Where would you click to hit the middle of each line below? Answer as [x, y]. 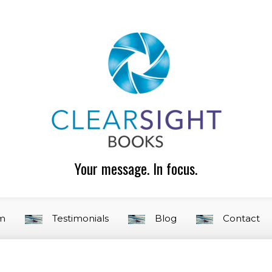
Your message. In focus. [136, 168]
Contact [242, 218]
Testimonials [80, 218]
